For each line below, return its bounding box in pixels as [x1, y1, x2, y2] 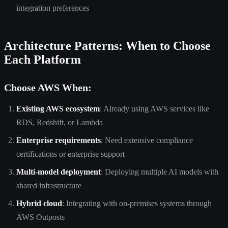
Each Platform [4, 52, 81, 66]
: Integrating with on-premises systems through [62, 198, 212, 208]
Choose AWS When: [4, 81, 92, 93]
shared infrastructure [16, 181, 81, 190]
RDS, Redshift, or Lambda [16, 118, 103, 127]
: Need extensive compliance [101, 135, 193, 145]
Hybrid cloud [16, 198, 62, 208]
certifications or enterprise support [16, 149, 125, 158]
